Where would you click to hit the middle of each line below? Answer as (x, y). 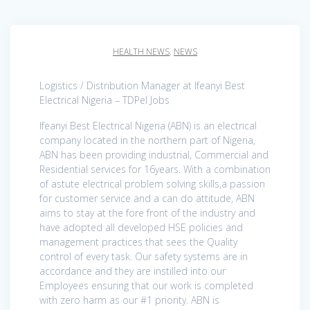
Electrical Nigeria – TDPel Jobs (104, 100)
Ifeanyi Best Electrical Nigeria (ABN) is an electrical (148, 125)
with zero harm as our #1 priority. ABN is (129, 300)
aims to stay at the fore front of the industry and (147, 212)
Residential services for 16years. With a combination (155, 169)
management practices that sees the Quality (138, 241)
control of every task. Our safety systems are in (144, 256)
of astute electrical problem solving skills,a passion (152, 183)
